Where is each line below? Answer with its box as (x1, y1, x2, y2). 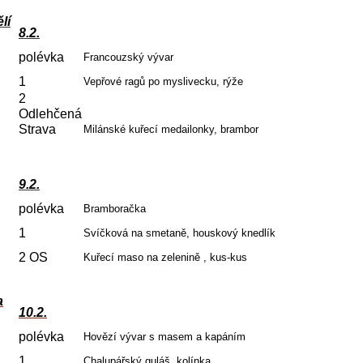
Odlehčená (19, 107, 82, 121)
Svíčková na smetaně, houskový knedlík (83, 227, 275, 239)
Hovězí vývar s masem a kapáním (83, 331, 246, 343)
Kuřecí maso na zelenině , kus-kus (83, 251, 247, 263)
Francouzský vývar (83, 51, 173, 63)
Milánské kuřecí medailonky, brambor (83, 123, 258, 135)
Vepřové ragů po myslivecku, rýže (83, 75, 243, 88)
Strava (19, 122, 56, 136)
